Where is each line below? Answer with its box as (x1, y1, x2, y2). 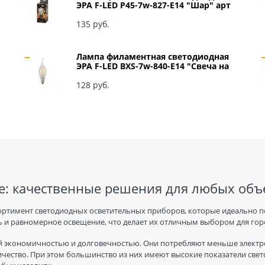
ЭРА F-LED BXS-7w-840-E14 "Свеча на (76, 60, 229, 72)
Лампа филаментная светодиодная (76, 51, 229, 63)
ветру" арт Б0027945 (76, 70, 163, 82)
